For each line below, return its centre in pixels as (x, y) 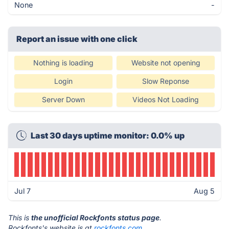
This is (20, 217)
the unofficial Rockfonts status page (95, 217)
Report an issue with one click (77, 39)
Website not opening (166, 63)
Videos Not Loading (166, 99)
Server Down (63, 99)
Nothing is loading (63, 63)
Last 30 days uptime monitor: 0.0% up (108, 135)
